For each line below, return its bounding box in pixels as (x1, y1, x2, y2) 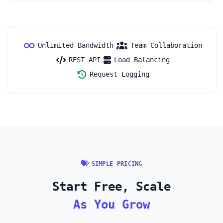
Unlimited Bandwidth (38, 41, 113, 50)
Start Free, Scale (52, 179, 171, 194)
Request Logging (89, 70, 149, 79)
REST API (69, 56, 101, 64)
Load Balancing (114, 56, 170, 64)
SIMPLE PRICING (91, 160, 142, 167)
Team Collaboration (130, 41, 202, 50)
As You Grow (73, 197, 150, 212)
